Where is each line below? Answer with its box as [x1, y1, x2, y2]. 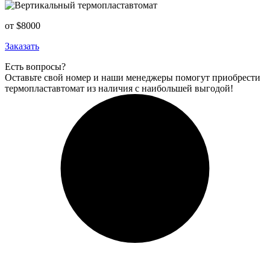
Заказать [5, 41, 39, 52]
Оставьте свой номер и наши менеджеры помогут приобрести [5, 72, 260, 83]
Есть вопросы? [5, 61, 66, 72]
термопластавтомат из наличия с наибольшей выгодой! [5, 83, 233, 94]
